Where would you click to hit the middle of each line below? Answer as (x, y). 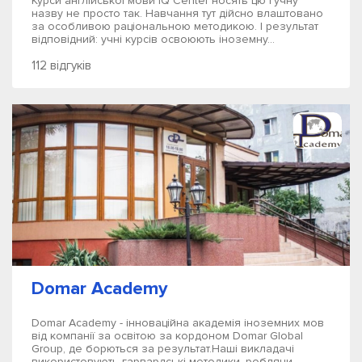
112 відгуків (61, 65)
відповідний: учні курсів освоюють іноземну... (153, 39)
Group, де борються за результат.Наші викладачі (163, 349)
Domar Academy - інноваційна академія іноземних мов (178, 323)
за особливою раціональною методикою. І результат (175, 26)
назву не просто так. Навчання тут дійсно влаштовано (177, 13)
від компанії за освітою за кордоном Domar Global (167, 336)
